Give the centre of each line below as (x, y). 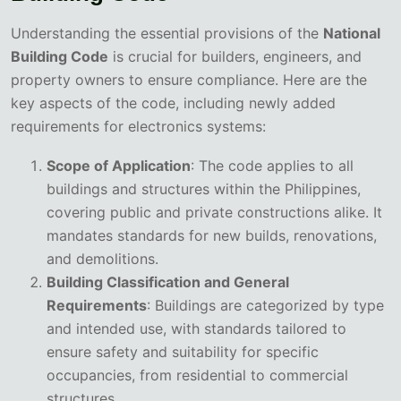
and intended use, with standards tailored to (196, 329)
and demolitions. (102, 259)
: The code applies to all (272, 166)
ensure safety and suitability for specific (183, 352)
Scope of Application (119, 166)
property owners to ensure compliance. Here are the (189, 80)
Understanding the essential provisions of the (167, 34)
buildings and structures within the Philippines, (204, 189)
